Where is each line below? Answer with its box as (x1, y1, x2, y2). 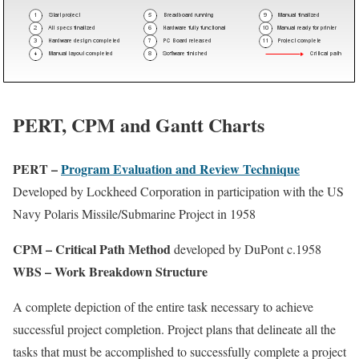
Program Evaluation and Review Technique (61, 159, 300, 178)
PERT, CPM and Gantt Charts (13, 110, 264, 139)
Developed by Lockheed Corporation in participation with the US (13, 182, 344, 200)
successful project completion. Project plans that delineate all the (13, 320, 336, 337)
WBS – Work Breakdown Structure (13, 261, 208, 280)
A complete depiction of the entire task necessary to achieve (13, 297, 313, 315)
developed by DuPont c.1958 (171, 240, 321, 257)
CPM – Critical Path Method (13, 239, 171, 258)
